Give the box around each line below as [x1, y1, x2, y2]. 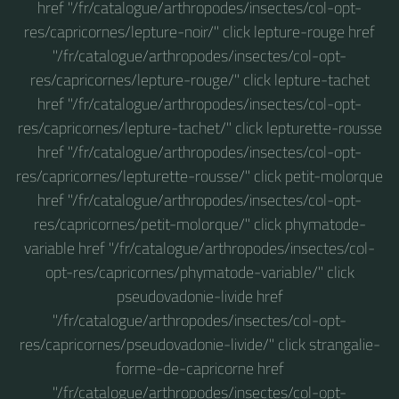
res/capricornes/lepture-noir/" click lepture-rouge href [24, 19, 375, 44]
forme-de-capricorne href [115, 355, 284, 380]
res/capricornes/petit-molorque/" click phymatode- [33, 211, 366, 236]
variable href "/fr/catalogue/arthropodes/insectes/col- [24, 235, 375, 260]
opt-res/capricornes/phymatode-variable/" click [45, 259, 354, 284]
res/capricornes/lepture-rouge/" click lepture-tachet [29, 67, 370, 92]
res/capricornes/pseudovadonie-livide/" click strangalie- [19, 331, 380, 356]
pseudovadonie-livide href [116, 283, 283, 308]
